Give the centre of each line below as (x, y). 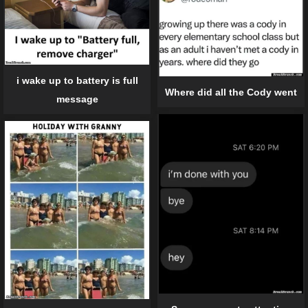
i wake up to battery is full (77, 81)
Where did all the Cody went (231, 92)
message (77, 99)
